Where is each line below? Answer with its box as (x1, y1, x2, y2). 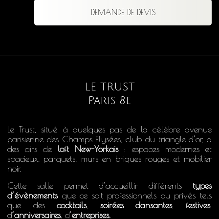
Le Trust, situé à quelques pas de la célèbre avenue (7, 124, 212, 134)
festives (186, 199, 211, 210)
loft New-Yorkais (57, 143, 118, 154)
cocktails (57, 199, 87, 210)
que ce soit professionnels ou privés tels (58, 190, 212, 200)
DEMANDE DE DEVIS (90, 7, 155, 17)
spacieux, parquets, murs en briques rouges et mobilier (7, 153, 212, 164)
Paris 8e (88, 94, 131, 107)
